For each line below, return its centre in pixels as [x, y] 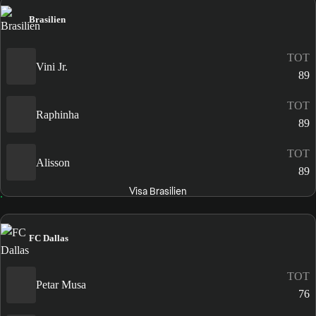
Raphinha [57, 114]
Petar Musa [61, 285]
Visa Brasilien [158, 192]
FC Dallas [49, 238]
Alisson [53, 162]
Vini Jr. [52, 66]
